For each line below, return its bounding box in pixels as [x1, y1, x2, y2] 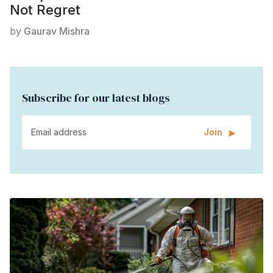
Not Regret [10, 1, 80, 18]
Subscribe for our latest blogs [22, 90, 170, 105]
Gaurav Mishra [24, 24, 90, 37]
